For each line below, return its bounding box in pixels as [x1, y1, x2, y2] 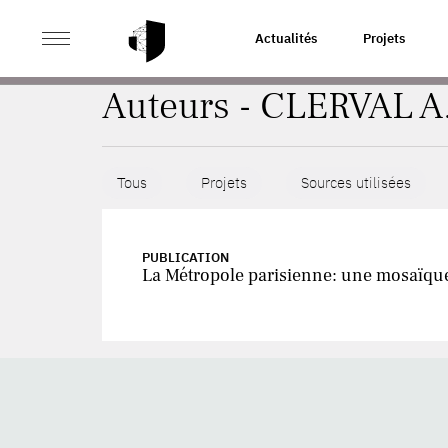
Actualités [255, 30, 317, 47]
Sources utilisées [301, 173, 411, 192]
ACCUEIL [102, 29, 155, 46]
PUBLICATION [142, 249, 229, 266]
